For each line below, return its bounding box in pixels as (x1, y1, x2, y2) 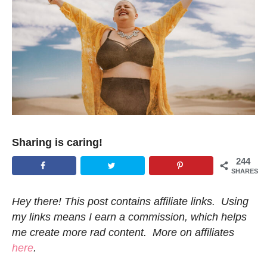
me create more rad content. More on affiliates (12, 226, 234, 239)
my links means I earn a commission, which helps (12, 211, 247, 223)
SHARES (231, 167, 258, 175)
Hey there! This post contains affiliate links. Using (12, 195, 249, 208)
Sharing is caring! (12, 136, 103, 148)
